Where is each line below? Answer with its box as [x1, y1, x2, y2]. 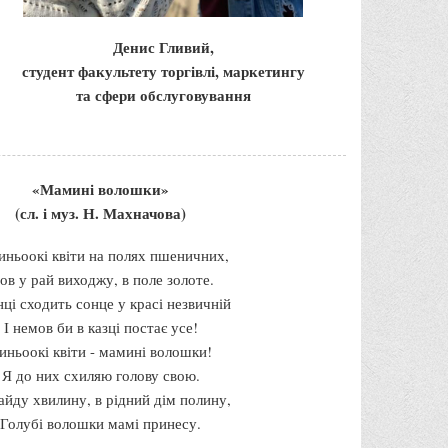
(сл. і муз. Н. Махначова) [15, 201, 186, 224]
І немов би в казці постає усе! [3, 316, 198, 337]
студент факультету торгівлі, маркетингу [21, 59, 305, 82]
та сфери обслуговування [75, 83, 251, 106]
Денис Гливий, [112, 35, 214, 58]
